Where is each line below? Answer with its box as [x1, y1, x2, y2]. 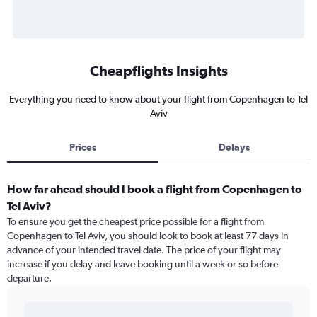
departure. [7, 272, 52, 284]
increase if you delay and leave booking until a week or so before [7, 258, 278, 270]
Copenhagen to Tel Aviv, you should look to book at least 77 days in [7, 230, 289, 242]
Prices [69, 142, 96, 154]
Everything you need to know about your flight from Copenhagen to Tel [9, 93, 308, 105]
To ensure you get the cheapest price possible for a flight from [7, 216, 264, 228]
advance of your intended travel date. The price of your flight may [7, 244, 281, 256]
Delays [219, 142, 250, 154]
